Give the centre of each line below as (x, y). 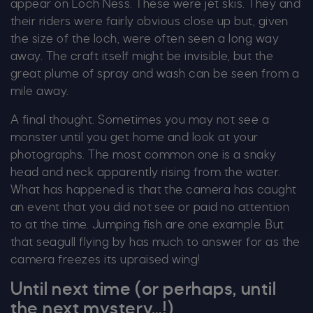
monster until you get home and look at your (134, 138)
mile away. (40, 92)
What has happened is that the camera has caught (154, 190)
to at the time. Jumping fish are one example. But (147, 225)
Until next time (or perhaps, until (144, 290)
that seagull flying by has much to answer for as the (155, 243)
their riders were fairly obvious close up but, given (150, 22)
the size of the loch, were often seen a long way (145, 39)
